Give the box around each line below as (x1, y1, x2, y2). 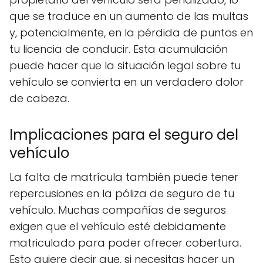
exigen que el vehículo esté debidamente (9, 219, 226, 234)
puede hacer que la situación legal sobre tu (9, 58, 241, 73)
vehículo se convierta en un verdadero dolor (9, 75, 244, 89)
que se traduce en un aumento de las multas (9, 9, 248, 23)
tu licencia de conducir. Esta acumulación (9, 42, 228, 56)
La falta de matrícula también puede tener (9, 170, 238, 184)
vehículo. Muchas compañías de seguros (9, 203, 226, 217)
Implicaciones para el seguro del (9, 125, 238, 144)
